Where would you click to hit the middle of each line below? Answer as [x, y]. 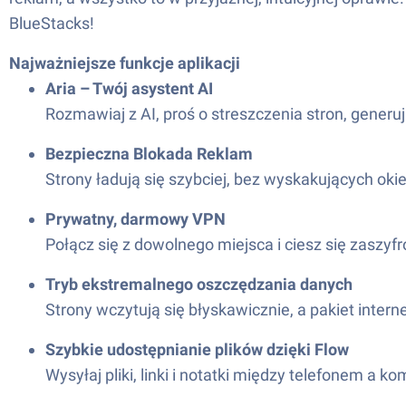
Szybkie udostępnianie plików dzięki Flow [197, 349]
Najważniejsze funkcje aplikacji [125, 63]
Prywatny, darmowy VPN [135, 219]
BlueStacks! [52, 23]
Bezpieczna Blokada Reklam [149, 154]
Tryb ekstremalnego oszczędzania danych [199, 284]
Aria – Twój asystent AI [129, 88]
